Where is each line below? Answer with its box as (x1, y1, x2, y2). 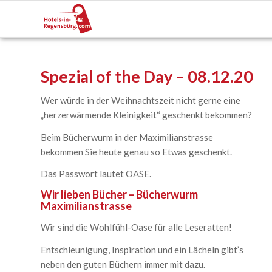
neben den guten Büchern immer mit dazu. (41, 258, 205, 270)
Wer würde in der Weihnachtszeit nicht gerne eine (41, 94, 240, 106)
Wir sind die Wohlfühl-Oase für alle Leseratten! (41, 221, 232, 233)
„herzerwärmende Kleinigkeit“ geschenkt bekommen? (41, 109, 252, 120)
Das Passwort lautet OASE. (41, 168, 151, 180)
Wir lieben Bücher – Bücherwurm (41, 188, 198, 201)
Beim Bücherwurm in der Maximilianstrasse (41, 131, 213, 143)
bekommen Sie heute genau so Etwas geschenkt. (41, 146, 232, 157)
